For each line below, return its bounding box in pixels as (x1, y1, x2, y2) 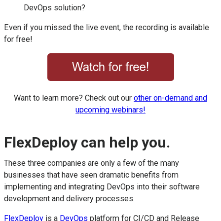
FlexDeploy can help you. (4, 134, 170, 151)
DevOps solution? (24, 2, 85, 12)
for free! (4, 34, 33, 44)
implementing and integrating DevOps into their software (4, 182, 200, 191)
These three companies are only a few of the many (4, 158, 179, 168)
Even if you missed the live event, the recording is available (4, 22, 209, 32)
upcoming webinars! (75, 105, 146, 115)
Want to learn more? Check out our (14, 93, 134, 103)
